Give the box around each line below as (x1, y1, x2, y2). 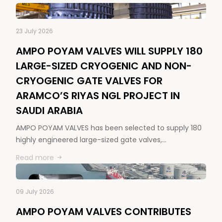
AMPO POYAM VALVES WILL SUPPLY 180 (16, 44, 203, 58)
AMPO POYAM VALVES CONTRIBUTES (16, 204, 191, 219)
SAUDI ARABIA (16, 103, 83, 117)
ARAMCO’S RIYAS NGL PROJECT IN (16, 88, 180, 103)
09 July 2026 (16, 187, 54, 196)
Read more (16, 152, 54, 163)
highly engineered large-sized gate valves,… (16, 134, 166, 145)
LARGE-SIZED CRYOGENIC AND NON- (16, 58, 192, 73)
